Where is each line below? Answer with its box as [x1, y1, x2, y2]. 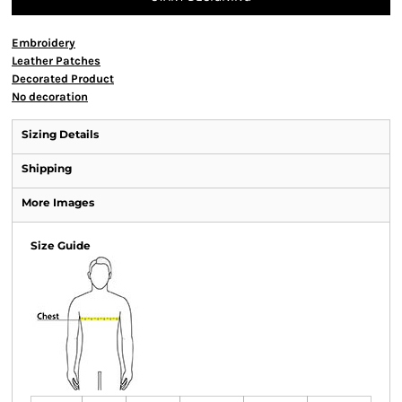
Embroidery [12, 36, 75, 49]
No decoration [12, 90, 88, 103]
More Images [22, 196, 94, 209]
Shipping [22, 162, 72, 175]
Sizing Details [22, 127, 99, 141]
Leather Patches [12, 54, 100, 67]
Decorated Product [12, 72, 114, 85]
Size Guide [31, 239, 91, 252]
